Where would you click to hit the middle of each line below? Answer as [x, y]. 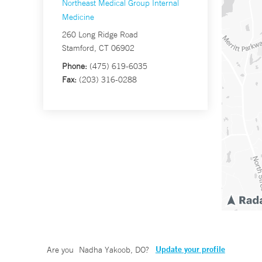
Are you [61, 250]
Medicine [78, 17]
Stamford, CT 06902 [98, 48]
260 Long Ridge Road [100, 35]
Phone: [75, 66]
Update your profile [190, 249]
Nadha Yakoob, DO [112, 250]
